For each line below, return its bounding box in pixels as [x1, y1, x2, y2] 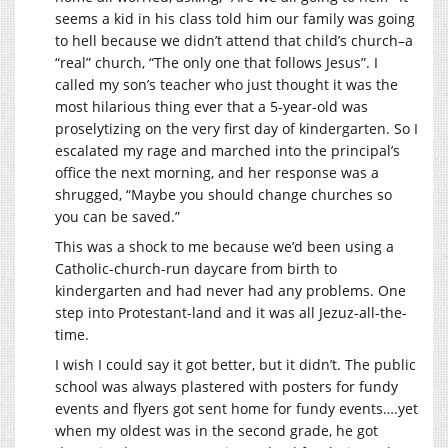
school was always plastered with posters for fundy [55, 376, 398, 396]
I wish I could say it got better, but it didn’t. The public [55, 354, 416, 374]
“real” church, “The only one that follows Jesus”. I [55, 52, 378, 72]
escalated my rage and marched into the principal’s [55, 140, 400, 160]
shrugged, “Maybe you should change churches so [55, 184, 392, 204]
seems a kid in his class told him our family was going [55, 8, 415, 28]
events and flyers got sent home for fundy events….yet [55, 398, 418, 418]
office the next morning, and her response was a [55, 162, 379, 182]
